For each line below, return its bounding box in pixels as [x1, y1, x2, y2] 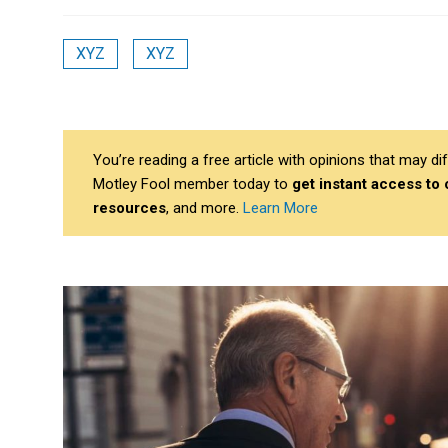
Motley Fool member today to [93, 175, 292, 194]
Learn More [243, 199, 318, 218]
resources [93, 199, 166, 218]
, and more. [166, 199, 243, 218]
